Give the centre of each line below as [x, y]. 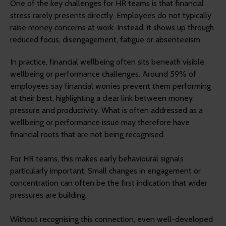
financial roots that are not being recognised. [88, 134]
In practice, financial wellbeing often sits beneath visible [107, 62]
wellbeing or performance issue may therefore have [100, 122]
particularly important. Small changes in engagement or [105, 171]
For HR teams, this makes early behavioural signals [97, 158]
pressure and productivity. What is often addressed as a [106, 110]
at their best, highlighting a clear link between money [101, 98]
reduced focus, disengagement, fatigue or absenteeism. [106, 39]
